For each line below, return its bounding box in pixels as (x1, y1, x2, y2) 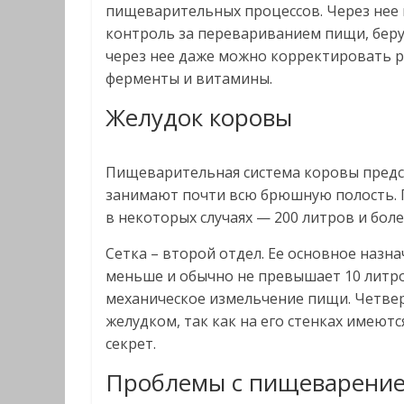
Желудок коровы (106, 101, 292, 133)
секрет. (106, 334, 156, 353)
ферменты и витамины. (106, 69, 272, 88)
